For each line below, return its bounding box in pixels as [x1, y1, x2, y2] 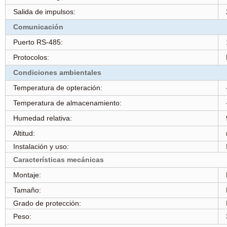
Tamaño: [13, 186, 41, 194]
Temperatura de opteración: [13, 84, 102, 92]
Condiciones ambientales [13, 68, 101, 77]
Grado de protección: [13, 199, 81, 207]
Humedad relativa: [13, 114, 72, 122]
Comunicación [13, 23, 63, 31]
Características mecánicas [13, 156, 104, 164]
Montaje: [13, 171, 41, 179]
